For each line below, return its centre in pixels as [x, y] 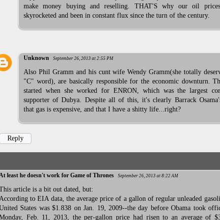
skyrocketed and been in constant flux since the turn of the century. [117, 15]
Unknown [36, 58]
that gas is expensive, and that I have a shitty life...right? [102, 110]
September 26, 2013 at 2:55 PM [83, 59]
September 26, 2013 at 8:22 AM [148, 176]
